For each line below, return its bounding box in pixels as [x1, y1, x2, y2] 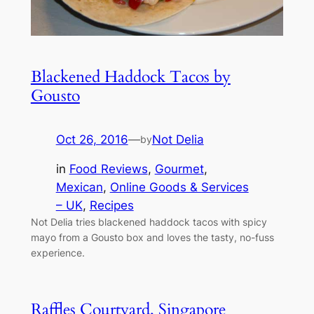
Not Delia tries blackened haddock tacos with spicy [30, 216, 267, 228]
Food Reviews [69, 162, 148, 177]
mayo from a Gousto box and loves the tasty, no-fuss [30, 231, 274, 244]
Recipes [89, 198, 134, 213]
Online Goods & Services [109, 180, 249, 195]
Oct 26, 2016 [55, 132, 128, 146]
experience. [30, 247, 85, 259]
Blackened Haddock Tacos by [30, 65, 231, 88]
